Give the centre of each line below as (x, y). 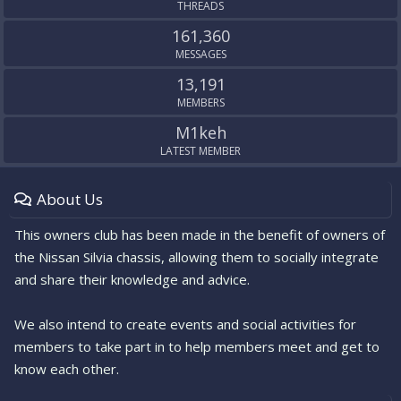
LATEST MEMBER (200, 151)
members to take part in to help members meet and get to (197, 346)
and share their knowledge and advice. (132, 279)
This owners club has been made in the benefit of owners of (200, 235)
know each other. (67, 369)
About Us (70, 199)
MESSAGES (200, 54)
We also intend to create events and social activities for (185, 324)
